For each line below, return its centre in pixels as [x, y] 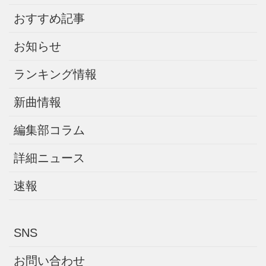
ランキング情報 [55, 75]
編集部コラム [49, 130]
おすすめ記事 [49, 19]
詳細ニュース [49, 158]
